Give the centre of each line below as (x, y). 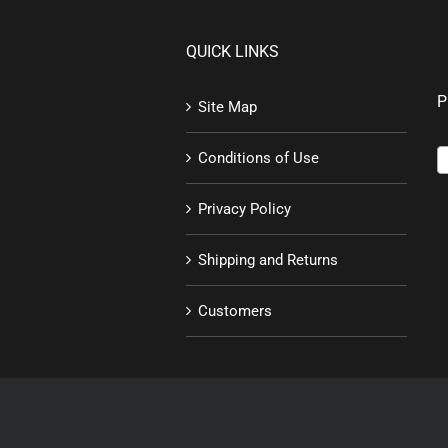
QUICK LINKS (233, 51)
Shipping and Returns (268, 259)
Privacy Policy (245, 208)
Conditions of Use (259, 157)
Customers (235, 310)
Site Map (228, 106)
